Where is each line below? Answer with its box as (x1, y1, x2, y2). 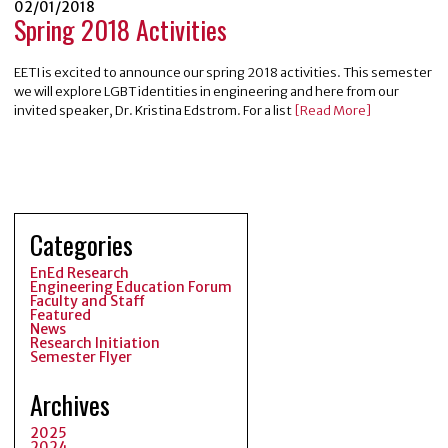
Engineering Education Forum (30, 278, 232, 297)
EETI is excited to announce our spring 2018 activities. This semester (14, 63, 432, 81)
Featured (30, 306, 91, 325)
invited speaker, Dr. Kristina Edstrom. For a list (14, 101, 292, 119)
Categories (30, 225, 133, 265)
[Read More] (292, 101, 371, 119)
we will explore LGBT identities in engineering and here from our (14, 82, 399, 100)
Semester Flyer (30, 348, 132, 367)
